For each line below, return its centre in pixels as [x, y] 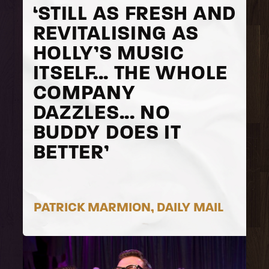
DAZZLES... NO [101, 112]
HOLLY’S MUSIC [108, 53]
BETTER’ [71, 152]
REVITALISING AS [116, 33]
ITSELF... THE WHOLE [130, 72]
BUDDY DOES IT [107, 132]
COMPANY [84, 92]
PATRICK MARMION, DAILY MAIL [129, 207]
